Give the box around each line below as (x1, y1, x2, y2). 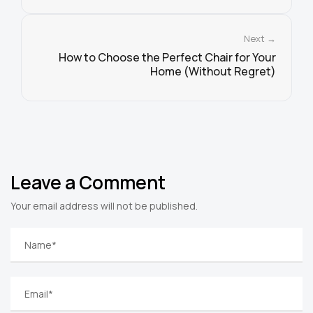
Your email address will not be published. (10, 199, 198, 213)
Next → (244, 32, 276, 45)
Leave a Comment (10, 170, 166, 196)
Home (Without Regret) (150, 64, 276, 80)
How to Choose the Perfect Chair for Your (59, 50, 276, 66)
